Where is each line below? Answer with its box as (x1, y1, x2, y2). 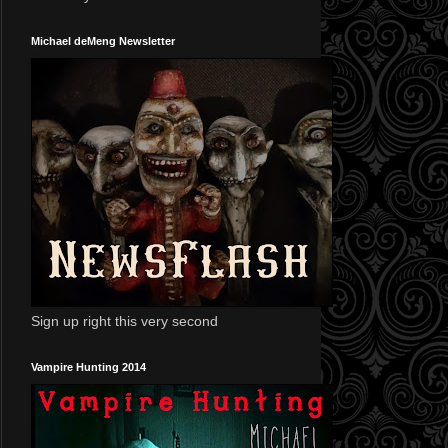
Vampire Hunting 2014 (31, 360, 146, 373)
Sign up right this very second (31, 312, 218, 329)
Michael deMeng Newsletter (31, 34, 175, 47)
